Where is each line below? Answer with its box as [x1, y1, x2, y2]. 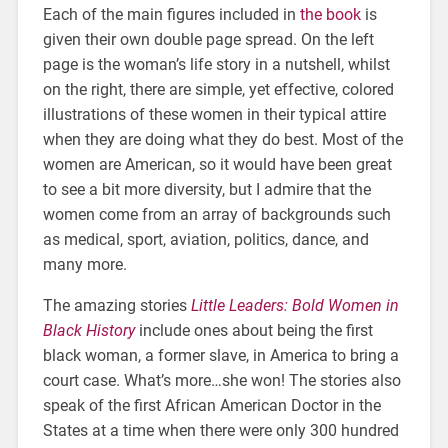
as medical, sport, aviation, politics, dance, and [42, 229, 369, 249]
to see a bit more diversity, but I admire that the [42, 179, 371, 199]
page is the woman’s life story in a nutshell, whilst [42, 54, 390, 74]
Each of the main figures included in [42, 4, 300, 24]
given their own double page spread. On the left [42, 29, 374, 49]
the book [299, 4, 361, 24]
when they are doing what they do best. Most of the [42, 129, 403, 149]
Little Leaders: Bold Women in [190, 295, 399, 315]
